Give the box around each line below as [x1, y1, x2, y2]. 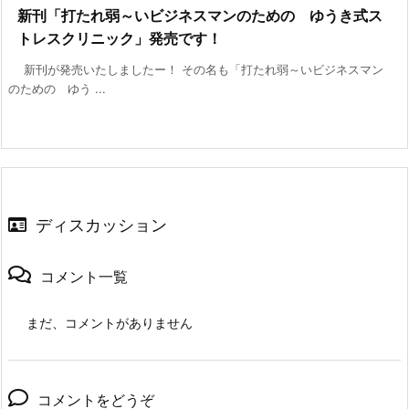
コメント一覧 [40, 267, 128, 287]
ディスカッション [36, 215, 167, 236]
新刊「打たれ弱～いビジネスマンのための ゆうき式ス [17, 6, 383, 26]
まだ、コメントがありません [26, 315, 193, 331]
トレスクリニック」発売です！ [17, 29, 222, 48]
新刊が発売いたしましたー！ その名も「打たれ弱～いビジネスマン [8, 62, 383, 78]
